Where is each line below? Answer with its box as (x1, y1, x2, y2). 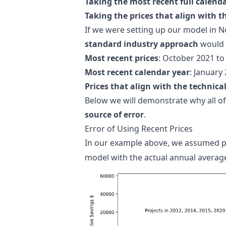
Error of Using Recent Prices (85, 123, 193, 134)
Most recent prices (85, 52, 158, 64)
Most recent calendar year (85, 67, 190, 78)
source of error (85, 109, 144, 120)
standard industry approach (85, 38, 198, 49)
